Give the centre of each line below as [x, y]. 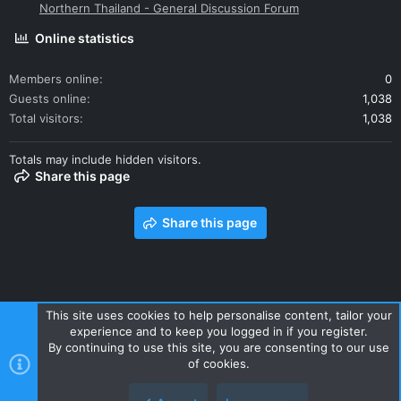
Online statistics [85, 38]
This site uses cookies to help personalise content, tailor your [218, 315]
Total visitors [44, 119]
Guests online [48, 99]
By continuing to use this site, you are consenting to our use [218, 347]
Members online [54, 79]
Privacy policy [224, 334]
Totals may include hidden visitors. [105, 160]
